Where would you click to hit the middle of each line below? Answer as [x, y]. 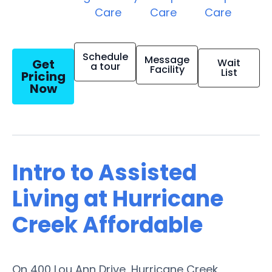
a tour [105, 66]
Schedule [105, 56]
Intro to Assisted [104, 172]
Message [167, 59]
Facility [167, 69]
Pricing [43, 76]
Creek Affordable [107, 225]
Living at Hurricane [118, 199]
